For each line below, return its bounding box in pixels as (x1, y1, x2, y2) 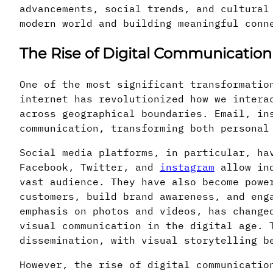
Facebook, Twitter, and (19, 160, 160, 173)
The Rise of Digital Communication (19, 44, 272, 62)
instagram (160, 160, 214, 173)
